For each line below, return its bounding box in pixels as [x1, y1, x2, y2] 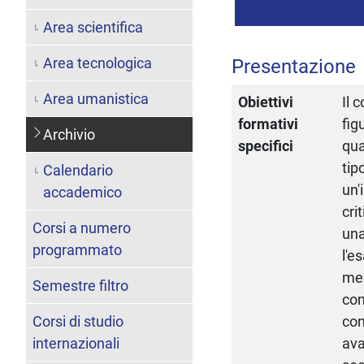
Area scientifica [42, 18, 143, 36]
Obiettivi [238, 93, 294, 110]
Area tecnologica [42, 54, 152, 71]
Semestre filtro [32, 276, 128, 294]
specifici [238, 136, 294, 154]
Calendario [42, 161, 113, 179]
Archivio [42, 125, 95, 143]
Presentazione [232, 54, 357, 78]
